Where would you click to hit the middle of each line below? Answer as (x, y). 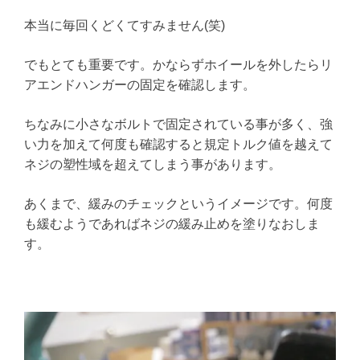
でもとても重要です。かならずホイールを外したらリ (179, 64)
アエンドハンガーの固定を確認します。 (140, 84)
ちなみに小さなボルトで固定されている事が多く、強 (179, 124)
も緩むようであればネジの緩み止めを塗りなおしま (172, 223)
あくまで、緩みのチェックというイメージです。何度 (179, 203)
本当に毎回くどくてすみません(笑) (125, 25)
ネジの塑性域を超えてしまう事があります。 (153, 164)
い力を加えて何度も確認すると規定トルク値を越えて (179, 144)
